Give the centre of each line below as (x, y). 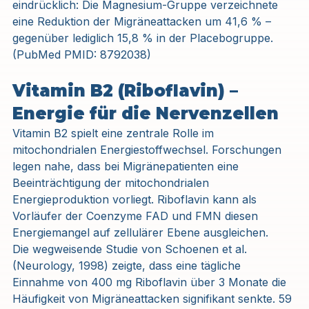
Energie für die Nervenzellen (146, 113)
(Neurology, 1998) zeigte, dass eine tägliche (128, 265)
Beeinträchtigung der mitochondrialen (112, 182)
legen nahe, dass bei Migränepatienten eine (127, 166)
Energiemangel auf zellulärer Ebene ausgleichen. (140, 232)
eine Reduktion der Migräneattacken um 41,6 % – (143, 21)
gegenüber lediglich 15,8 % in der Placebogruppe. (144, 38)
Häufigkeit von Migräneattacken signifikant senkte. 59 (154, 298)
